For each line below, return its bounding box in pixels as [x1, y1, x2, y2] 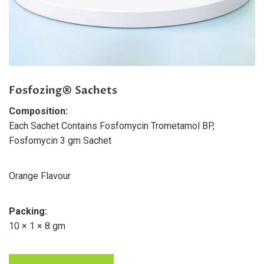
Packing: [9, 206, 47, 217]
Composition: [9, 105, 68, 117]
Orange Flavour [9, 170, 71, 182]
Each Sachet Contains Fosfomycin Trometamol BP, [9, 120, 214, 132]
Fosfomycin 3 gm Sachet [9, 135, 111, 147]
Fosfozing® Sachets [9, 82, 117, 98]
